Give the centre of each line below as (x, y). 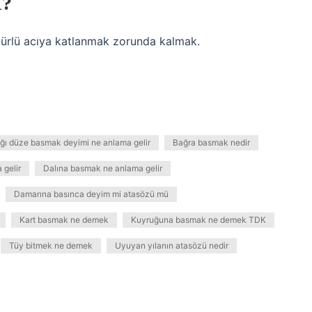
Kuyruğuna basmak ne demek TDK (198, 220)
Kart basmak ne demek (64, 220)
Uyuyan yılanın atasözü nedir (172, 245)
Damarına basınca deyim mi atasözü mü (91, 194)
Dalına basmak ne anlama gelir (103, 168)
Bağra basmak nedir (211, 142)
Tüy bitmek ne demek (51, 245)
